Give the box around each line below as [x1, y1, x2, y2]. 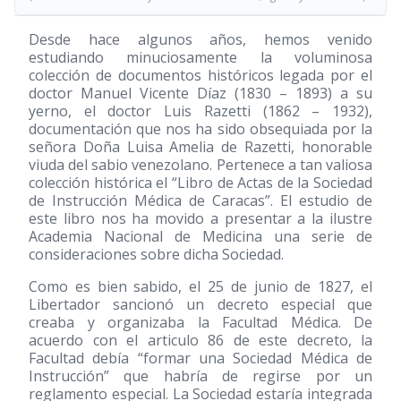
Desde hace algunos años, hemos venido [29, 30, 372, 49]
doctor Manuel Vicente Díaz [29, 83, 235, 103]
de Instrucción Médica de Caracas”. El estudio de [29, 191, 372, 210]
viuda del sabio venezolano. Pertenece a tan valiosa [29, 155, 372, 175]
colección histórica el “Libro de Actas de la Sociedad [29, 173, 372, 192]
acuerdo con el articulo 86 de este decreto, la [29, 330, 372, 350]
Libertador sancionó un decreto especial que [29, 294, 372, 314]
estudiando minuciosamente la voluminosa [29, 47, 372, 67]
